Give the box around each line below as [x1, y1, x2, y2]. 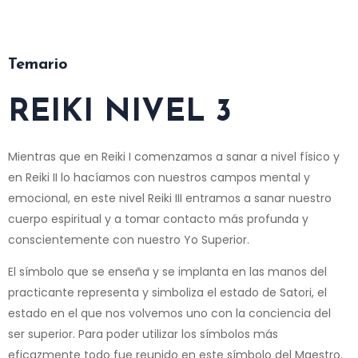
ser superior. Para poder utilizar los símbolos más [8, 325, 278, 342]
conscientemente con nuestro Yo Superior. [8, 231, 249, 248]
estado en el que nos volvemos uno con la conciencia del [8, 304, 331, 321]
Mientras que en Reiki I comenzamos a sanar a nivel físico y [8, 148, 340, 165]
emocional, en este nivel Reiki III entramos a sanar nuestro [8, 189, 332, 206]
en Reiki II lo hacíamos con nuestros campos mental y [8, 169, 310, 185]
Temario [8, 56, 68, 73]
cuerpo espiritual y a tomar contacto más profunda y [8, 210, 308, 227]
